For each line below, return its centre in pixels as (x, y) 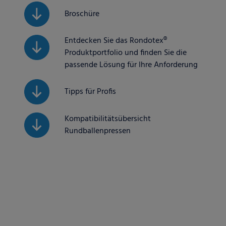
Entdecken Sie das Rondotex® (116, 41)
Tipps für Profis (90, 92)
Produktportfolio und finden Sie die (126, 53)
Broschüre (82, 14)
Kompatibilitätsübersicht (108, 119)
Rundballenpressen (98, 131)
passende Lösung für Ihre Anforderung (131, 65)
